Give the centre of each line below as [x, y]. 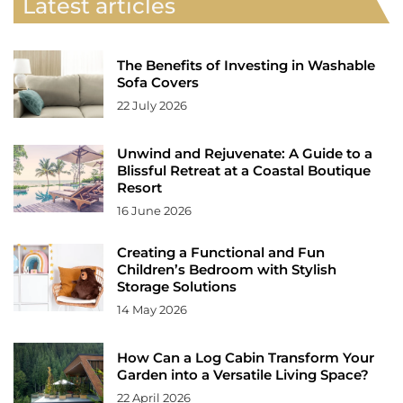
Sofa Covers [158, 82]
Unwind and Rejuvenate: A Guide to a [245, 153]
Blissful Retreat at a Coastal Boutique [244, 170]
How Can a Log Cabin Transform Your [246, 357]
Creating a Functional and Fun [221, 252]
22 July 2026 [152, 105]
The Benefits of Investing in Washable [246, 65]
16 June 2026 [154, 210]
